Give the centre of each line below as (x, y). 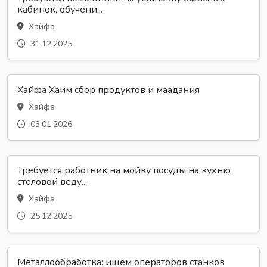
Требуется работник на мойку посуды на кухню (124, 170)
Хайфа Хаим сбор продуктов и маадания (108, 90)
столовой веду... (52, 181)
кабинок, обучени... (60, 9)
